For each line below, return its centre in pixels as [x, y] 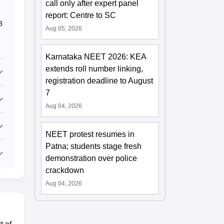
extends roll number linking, [94, 68]
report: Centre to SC [81, 15]
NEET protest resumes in [90, 134]
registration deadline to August [99, 80]
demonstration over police [91, 158]
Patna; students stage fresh [94, 146]
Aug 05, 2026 [64, 28]
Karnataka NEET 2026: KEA [96, 56]
